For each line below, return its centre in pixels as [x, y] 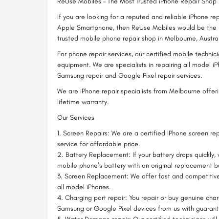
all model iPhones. [84, 187]
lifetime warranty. [83, 102]
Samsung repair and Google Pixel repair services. [130, 76]
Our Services [76, 118]
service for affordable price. [99, 144]
